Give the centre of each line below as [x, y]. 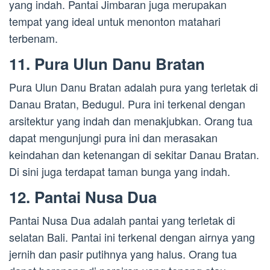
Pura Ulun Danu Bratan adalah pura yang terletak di [133, 87]
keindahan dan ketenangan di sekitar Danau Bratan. [134, 155]
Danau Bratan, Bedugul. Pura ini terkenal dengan [127, 104]
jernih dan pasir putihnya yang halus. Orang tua [123, 254]
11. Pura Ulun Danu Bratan [107, 64]
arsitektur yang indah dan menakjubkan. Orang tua [131, 121]
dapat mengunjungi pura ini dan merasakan [113, 138]
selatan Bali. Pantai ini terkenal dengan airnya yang [132, 237]
